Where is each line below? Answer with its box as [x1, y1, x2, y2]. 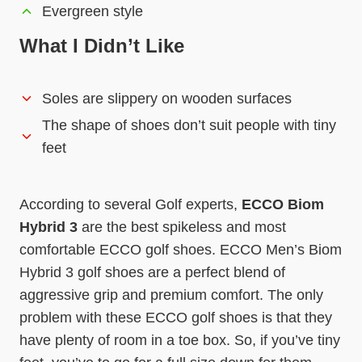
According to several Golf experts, [19, 196, 242, 213]
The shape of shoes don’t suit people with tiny [42, 117, 336, 134]
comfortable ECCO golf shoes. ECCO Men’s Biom [19, 242, 342, 259]
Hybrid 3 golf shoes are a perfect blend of [19, 264, 285, 281]
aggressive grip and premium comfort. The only [19, 287, 323, 304]
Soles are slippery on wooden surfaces [42, 90, 292, 107]
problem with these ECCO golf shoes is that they [19, 309, 332, 326]
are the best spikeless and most [82, 219, 286, 236]
